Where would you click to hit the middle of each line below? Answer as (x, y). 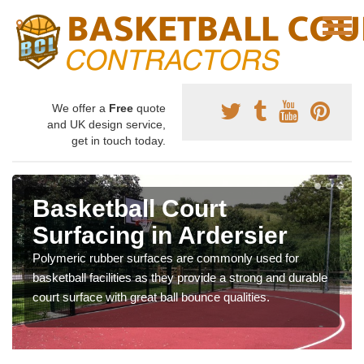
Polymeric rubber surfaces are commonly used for (166, 258)
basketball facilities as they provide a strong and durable (180, 277)
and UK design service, (106, 124)
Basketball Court (130, 208)
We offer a (80, 108)
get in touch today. (119, 141)
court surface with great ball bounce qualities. (151, 297)
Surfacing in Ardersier (160, 235)
